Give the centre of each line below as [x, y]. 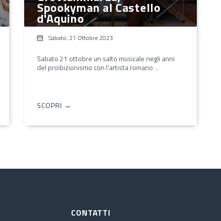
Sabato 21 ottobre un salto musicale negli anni [106, 58]
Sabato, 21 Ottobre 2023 [80, 37]
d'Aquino [60, 18]
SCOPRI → [54, 105]
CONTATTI [91, 212]
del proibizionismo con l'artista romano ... [98, 67]
